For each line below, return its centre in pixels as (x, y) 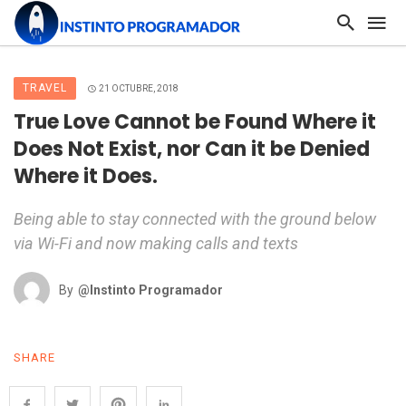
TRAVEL (45, 88)
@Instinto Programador (150, 290)
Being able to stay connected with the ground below (195, 219)
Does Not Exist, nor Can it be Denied (192, 150)
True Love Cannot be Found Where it (195, 122)
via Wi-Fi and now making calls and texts (156, 244)
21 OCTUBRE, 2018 (139, 88)
